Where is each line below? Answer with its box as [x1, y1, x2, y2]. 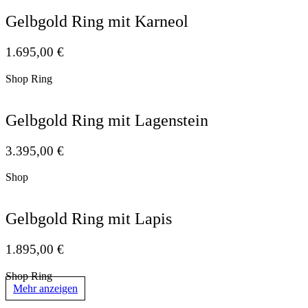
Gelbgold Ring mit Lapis [5, 210, 172, 228]
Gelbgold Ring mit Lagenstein [5, 111, 208, 129]
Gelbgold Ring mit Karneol [5, 12, 188, 31]
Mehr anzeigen [13, 283, 78, 294]
